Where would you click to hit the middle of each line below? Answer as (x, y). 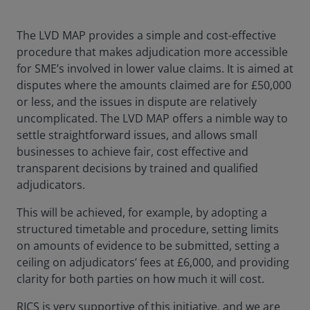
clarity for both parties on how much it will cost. (140, 279)
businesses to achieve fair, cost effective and (133, 152)
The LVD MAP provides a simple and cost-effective (146, 35)
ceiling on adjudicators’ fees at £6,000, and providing (153, 262)
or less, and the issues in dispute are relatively (137, 102)
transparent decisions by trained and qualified (137, 168)
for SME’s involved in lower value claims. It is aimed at (155, 69)
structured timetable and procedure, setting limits (148, 229)
